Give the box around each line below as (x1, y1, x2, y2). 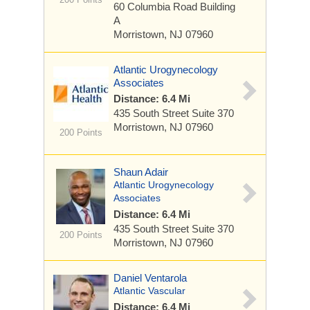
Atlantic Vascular (113, 285, 185, 296)
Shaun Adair (113, 166, 168, 178)
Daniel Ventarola (113, 272, 187, 284)
